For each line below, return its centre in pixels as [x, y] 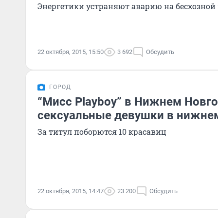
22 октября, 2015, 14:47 [71, 191]
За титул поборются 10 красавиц [102, 132]
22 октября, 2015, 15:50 [71, 52]
